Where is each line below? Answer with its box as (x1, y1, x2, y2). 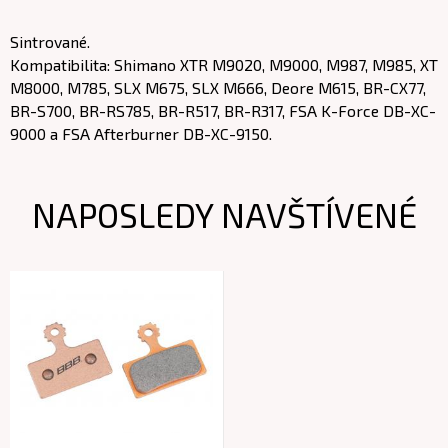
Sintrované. (10, 32, 90, 51)
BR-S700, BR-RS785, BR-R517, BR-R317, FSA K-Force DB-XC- (10, 101, 436, 120)
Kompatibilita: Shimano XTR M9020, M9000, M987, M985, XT (10, 55, 438, 74)
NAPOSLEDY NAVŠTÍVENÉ (31, 194, 417, 235)
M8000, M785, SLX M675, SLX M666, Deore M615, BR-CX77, (10, 78, 426, 97)
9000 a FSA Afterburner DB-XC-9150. (10, 124, 272, 143)
